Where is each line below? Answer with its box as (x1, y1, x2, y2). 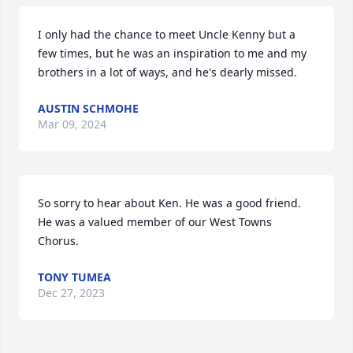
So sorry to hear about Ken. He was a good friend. (38, 195, 301, 211)
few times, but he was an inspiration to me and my (38, 46, 307, 61)
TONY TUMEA (38, 269, 111, 285)
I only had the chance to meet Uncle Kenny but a (38, 27, 295, 43)
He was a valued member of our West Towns (38, 214, 272, 230)
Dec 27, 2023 (38, 285, 105, 301)
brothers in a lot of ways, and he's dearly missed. (38, 65, 297, 80)
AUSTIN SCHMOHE (38, 101, 139, 117)
